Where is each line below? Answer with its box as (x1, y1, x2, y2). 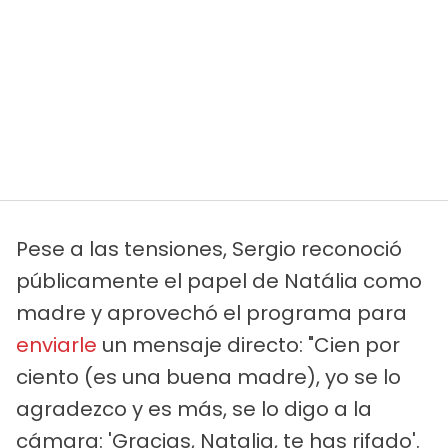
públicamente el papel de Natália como (16, 266, 422, 295)
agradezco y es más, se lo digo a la (16, 394, 372, 423)
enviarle (16, 330, 97, 359)
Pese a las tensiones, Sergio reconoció (16, 234, 402, 263)
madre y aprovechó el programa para (16, 298, 407, 327)
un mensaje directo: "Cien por (97, 330, 400, 359)
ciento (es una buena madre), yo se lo (16, 362, 401, 391)
